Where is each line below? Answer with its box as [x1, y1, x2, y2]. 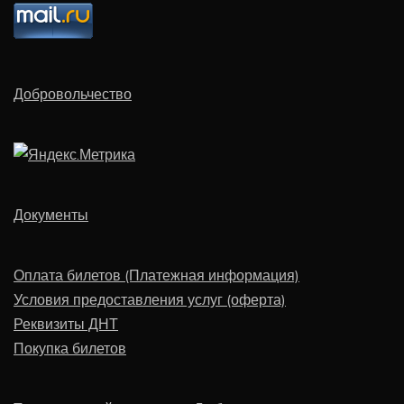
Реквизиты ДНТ [14, 314, 118, 333]
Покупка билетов [14, 338, 126, 357]
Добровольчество [14, 84, 132, 103]
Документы [14, 205, 88, 224]
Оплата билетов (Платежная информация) [14, 265, 299, 284]
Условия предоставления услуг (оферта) [14, 289, 286, 308]
